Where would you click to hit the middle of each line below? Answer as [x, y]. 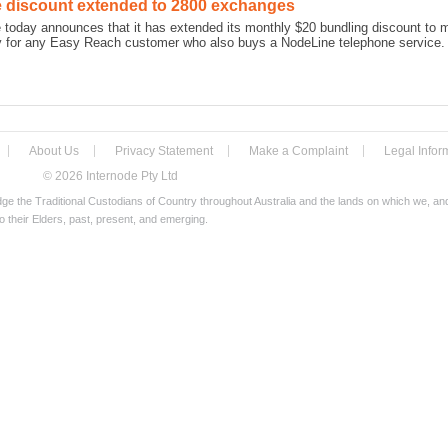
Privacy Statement [163, 151]
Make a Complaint [298, 151]
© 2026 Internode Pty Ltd [110, 176]
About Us [53, 151]
